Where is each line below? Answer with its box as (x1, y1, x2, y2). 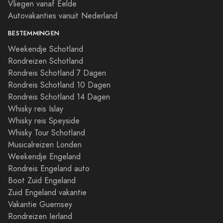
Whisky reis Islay (8, 103, 63, 114)
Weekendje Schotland (8, 43, 83, 55)
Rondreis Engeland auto (8, 163, 90, 174)
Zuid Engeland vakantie (8, 187, 87, 198)
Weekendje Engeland (8, 151, 81, 162)
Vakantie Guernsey (8, 199, 72, 210)
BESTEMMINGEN (8, 28, 60, 38)
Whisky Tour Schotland (8, 127, 85, 138)
